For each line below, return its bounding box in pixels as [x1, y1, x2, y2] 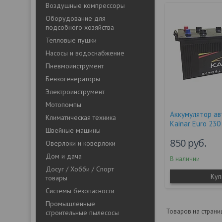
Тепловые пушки [46, 36, 97, 45]
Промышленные [46, 199, 95, 208]
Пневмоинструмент [46, 61, 104, 70]
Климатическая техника [46, 113, 116, 122]
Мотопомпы [46, 100, 81, 109]
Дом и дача [46, 152, 82, 161]
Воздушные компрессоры [46, 1, 125, 10]
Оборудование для [46, 14, 106, 23]
